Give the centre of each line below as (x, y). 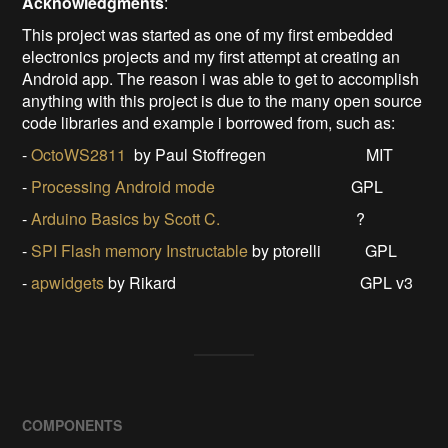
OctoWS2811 (79, 154)
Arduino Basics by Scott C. (126, 218)
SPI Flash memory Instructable (140, 250)
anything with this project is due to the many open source (222, 100)
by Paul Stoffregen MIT (260, 154)
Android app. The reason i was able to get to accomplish (221, 78)
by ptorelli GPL (323, 250)
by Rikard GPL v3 (259, 282)
